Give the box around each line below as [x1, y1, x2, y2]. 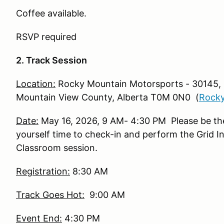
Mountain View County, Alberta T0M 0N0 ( [16, 92, 199, 102]
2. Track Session [16, 55, 87, 65]
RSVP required [16, 31, 76, 42]
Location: [16, 78, 55, 89]
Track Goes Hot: [16, 189, 84, 200]
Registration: [16, 166, 70, 176]
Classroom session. [16, 142, 97, 153]
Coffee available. [16, 8, 86, 18]
